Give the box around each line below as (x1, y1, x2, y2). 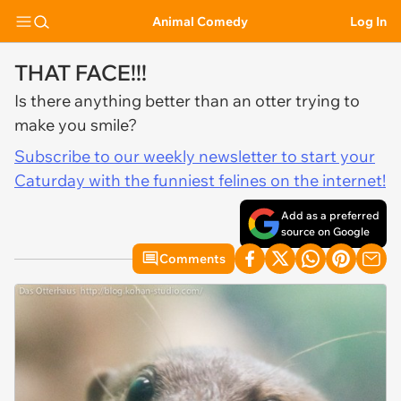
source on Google (281, 225, 370, 238)
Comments (159, 251, 226, 267)
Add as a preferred (281, 209, 380, 222)
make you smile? (14, 115, 137, 135)
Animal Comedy (152, 13, 248, 30)
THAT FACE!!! (14, 59, 147, 86)
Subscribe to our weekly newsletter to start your (14, 146, 375, 166)
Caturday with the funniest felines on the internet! (14, 170, 386, 191)
